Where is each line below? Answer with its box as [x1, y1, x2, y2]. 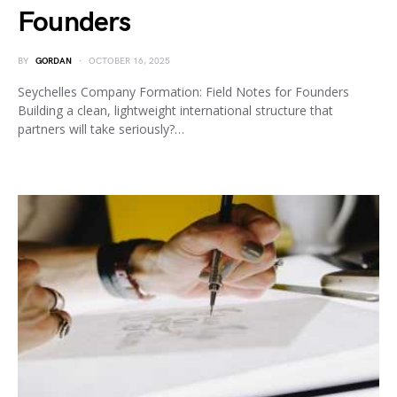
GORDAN [35, 56, 72, 66]
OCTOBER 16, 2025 [89, 56, 170, 66]
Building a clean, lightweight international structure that [18, 102, 333, 119]
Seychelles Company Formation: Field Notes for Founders [18, 83, 349, 100]
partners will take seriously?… [18, 121, 184, 137]
